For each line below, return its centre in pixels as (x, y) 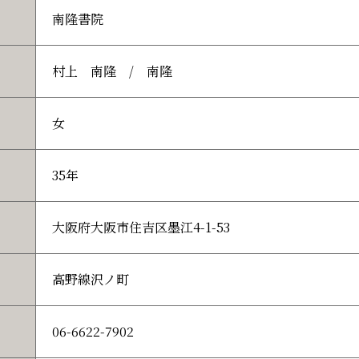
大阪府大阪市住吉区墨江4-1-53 (141, 227)
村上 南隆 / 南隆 (112, 71)
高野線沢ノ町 (91, 279)
